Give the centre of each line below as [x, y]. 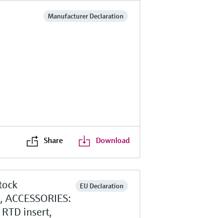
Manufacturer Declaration [85, 16]
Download [113, 140]
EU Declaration [101, 186]
